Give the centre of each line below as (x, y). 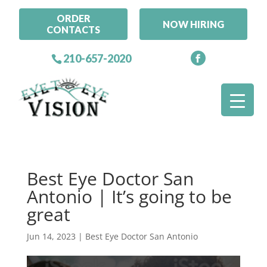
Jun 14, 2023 (51, 237)
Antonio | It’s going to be (129, 197)
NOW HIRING (194, 24)
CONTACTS (74, 30)
